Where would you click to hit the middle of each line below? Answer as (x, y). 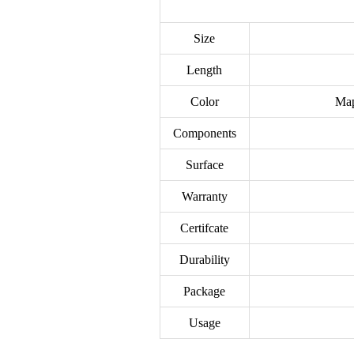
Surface (204, 164)
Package (205, 291)
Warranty (204, 196)
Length (205, 70)
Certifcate (205, 228)
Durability (204, 259)
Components (204, 133)
